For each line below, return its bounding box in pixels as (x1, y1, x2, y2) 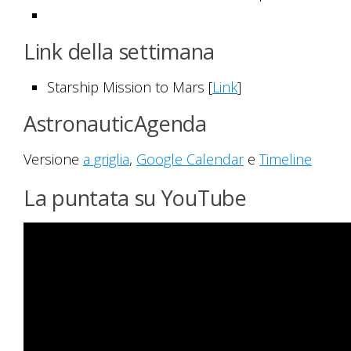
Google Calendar (136, 150, 244, 169)
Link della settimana (24, 37, 215, 67)
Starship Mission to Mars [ (47, 78, 212, 97)
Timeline (259, 150, 312, 169)
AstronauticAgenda (24, 109, 207, 139)
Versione (24, 150, 83, 169)
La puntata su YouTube (24, 183, 247, 213)
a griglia (83, 150, 129, 169)
